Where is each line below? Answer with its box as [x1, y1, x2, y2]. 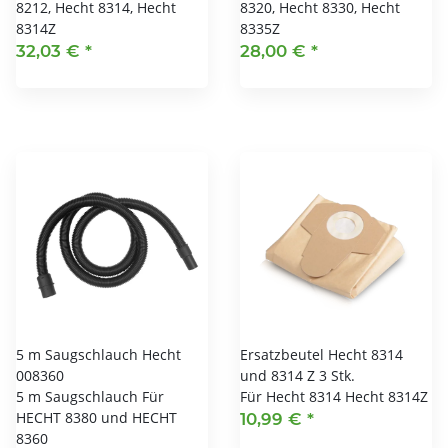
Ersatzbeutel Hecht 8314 [240, 344, 403, 364]
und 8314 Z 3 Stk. [240, 365, 355, 385]
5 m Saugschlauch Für [16, 386, 164, 406]
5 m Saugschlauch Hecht [16, 344, 181, 364]
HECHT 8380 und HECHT [16, 407, 177, 427]
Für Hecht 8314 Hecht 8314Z [240, 386, 428, 406]
